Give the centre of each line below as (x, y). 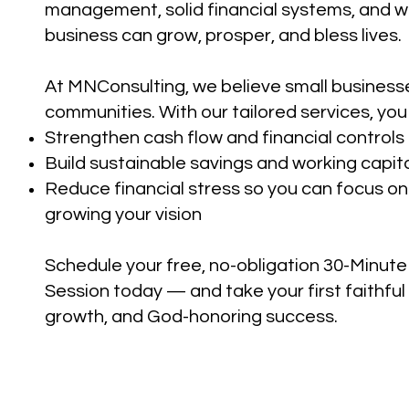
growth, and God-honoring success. (191, 317)
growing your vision (123, 215)
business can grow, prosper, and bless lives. (223, 36)
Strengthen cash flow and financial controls (225, 138)
